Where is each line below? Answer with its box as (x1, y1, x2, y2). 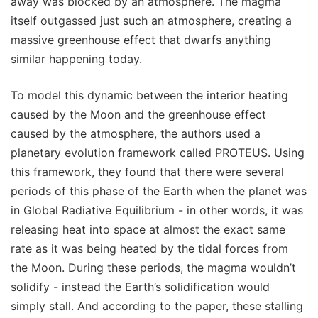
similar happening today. (11, 52, 142, 67)
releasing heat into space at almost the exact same (11, 222, 285, 237)
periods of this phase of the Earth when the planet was (11, 184, 307, 199)
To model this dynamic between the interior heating (11, 88, 288, 103)
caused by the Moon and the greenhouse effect (11, 107, 266, 122)
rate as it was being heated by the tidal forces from (11, 241, 288, 256)
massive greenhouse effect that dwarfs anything (11, 33, 271, 48)
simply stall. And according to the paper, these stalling (11, 299, 303, 314)
